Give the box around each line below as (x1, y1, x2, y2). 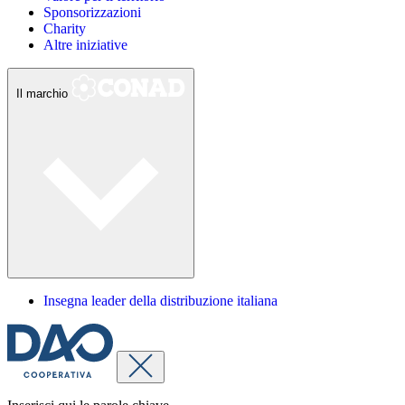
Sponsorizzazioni (43, 5, 141, 20)
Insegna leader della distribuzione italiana (43, 293, 278, 309)
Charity (43, 21, 86, 36)
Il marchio (16, 87, 71, 100)
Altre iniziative (43, 37, 127, 52)
